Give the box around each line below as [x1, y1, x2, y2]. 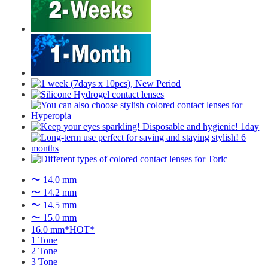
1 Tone [31, 234, 58, 245]
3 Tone [31, 256, 58, 267]
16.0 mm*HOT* [31, 224, 95, 234]
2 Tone [31, 245, 58, 256]
